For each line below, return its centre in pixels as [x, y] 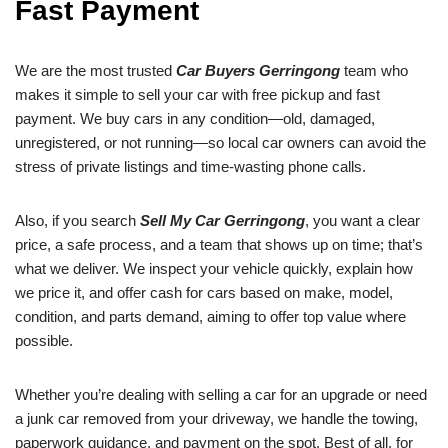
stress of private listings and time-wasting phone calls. [190, 167]
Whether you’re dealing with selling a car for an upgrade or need [221, 395]
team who [374, 71]
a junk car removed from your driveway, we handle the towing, [216, 419]
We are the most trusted [95, 71]
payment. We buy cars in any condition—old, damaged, [195, 119]
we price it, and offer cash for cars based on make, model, [204, 293]
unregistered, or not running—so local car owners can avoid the [220, 143]
